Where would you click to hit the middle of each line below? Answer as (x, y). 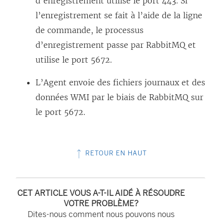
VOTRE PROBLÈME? (101, 204)
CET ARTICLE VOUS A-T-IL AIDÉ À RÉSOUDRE (101, 193)
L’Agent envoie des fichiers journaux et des (120, 83)
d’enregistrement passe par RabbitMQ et (116, 45)
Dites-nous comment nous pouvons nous (101, 215)
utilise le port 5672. (74, 60)
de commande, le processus (90, 30)
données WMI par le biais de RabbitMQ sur (119, 97)
